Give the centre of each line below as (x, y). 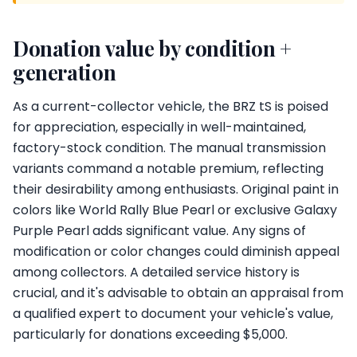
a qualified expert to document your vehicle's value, (173, 314)
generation (65, 72)
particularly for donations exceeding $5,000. (150, 334)
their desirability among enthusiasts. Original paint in (176, 189)
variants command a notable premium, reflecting (168, 169)
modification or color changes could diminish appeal (176, 251)
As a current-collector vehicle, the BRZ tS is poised (171, 106)
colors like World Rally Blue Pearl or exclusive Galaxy (175, 210)
